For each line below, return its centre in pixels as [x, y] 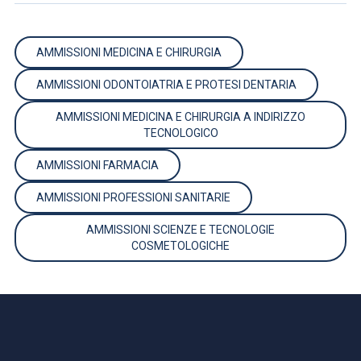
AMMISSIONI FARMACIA [98, 165]
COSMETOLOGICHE [180, 246]
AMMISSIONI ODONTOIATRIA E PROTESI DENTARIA [166, 85]
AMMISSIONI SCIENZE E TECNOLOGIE [180, 230]
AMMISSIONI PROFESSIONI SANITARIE [133, 197]
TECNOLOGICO [180, 133]
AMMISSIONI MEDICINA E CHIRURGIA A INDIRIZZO [180, 117]
